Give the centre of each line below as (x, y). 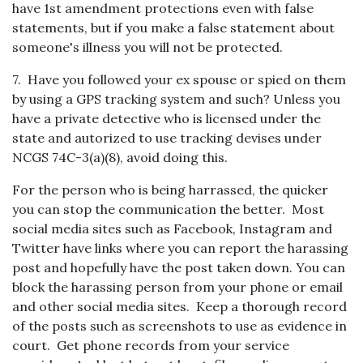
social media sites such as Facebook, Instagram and (172, 228)
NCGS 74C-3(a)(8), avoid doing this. (120, 157)
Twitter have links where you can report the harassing (180, 248)
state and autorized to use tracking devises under (167, 138)
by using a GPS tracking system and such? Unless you (176, 99)
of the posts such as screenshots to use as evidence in (179, 326)
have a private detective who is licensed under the (167, 118)
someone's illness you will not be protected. (147, 47)
